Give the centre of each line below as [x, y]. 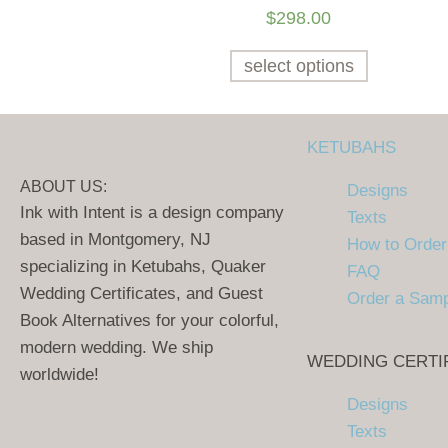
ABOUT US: [63, 186]
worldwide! [59, 374]
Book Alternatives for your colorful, [149, 320]
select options [298, 66]
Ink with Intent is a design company [152, 212]
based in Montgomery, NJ [115, 239]
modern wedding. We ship [116, 347]
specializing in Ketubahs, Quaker [143, 266]
